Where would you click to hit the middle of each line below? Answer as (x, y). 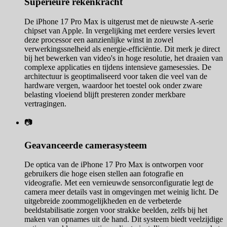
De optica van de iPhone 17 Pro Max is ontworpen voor (114, 165)
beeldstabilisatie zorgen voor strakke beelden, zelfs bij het (116, 210)
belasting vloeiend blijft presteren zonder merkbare (105, 95)
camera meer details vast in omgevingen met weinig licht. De (121, 192)
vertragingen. (45, 104)
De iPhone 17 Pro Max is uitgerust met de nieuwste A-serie (119, 22)
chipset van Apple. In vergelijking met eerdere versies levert (120, 31)
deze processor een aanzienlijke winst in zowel (99, 40)
